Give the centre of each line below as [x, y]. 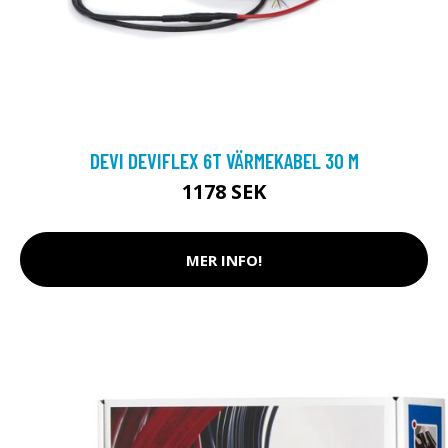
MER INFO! [224, 259]
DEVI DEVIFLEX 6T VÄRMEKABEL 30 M [224, 160]
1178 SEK [224, 191]
